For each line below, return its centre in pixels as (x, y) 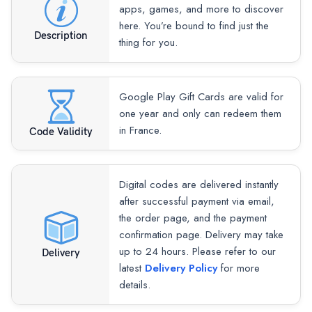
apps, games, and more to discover (201, 9)
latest (132, 268)
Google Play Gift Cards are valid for (201, 97)
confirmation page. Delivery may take (201, 235)
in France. (140, 131)
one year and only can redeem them (200, 114)
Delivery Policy (181, 268)
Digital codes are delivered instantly (199, 185)
